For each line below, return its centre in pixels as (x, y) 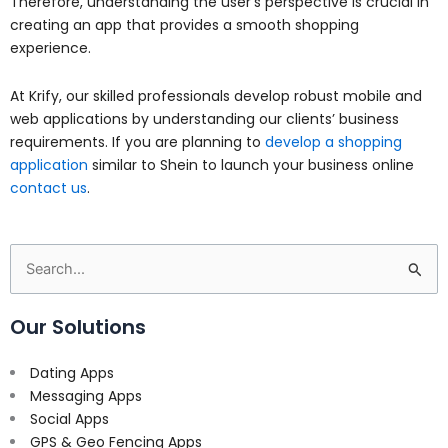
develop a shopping (333, 141)
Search (33, 269)
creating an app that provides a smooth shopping (184, 25)
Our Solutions (78, 326)
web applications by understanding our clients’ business (204, 118)
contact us (48, 187)
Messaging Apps (86, 395)
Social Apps (69, 418)
